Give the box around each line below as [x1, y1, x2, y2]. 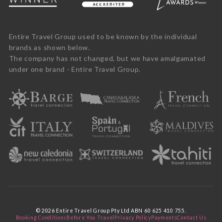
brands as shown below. [8, 43, 90, 52]
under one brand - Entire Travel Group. [8, 64, 141, 73]
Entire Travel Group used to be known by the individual [8, 32, 197, 41]
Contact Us [177, 214, 207, 221]
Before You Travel [66, 214, 115, 221]
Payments [151, 214, 177, 221]
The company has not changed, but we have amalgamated [8, 54, 206, 62]
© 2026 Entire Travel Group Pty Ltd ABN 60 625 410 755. [36, 207, 186, 214]
